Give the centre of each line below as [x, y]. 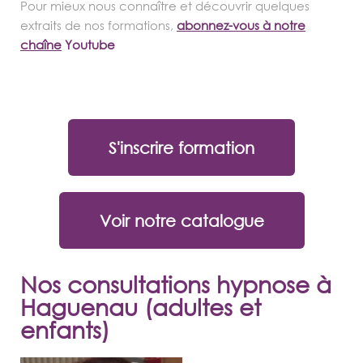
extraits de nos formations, [98, 25]
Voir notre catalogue [181, 220]
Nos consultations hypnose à [176, 284]
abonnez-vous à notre [241, 25]
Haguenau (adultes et [141, 307]
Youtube [88, 44]
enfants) [65, 329]
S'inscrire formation [181, 147]
